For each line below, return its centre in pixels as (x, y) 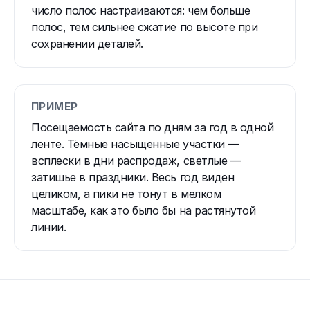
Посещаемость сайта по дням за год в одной (153, 127)
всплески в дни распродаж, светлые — (136, 160)
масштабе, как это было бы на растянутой (144, 210)
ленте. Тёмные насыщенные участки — (135, 144)
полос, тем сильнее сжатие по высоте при (145, 27)
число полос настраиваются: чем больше (141, 10)
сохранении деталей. (87, 43)
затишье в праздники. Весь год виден (133, 177)
